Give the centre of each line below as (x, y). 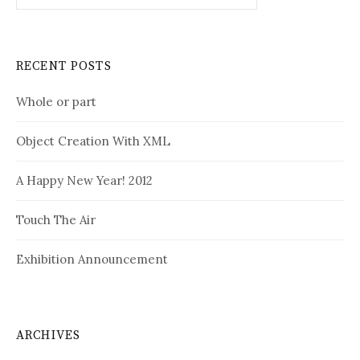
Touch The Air (56, 219)
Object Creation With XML (93, 141)
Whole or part (56, 101)
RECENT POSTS (64, 66)
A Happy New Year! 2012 (84, 180)
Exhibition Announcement (92, 259)
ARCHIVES (49, 335)
